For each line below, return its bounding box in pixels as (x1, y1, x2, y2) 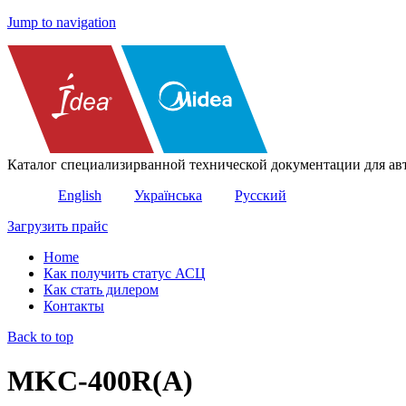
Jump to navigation (7, 14, 116, 30)
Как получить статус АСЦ (43, 266, 206, 281)
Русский (235, 188, 286, 203)
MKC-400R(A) (7, 364, 193, 398)
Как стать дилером (43, 282, 159, 297)
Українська (134, 188, 202, 203)
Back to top (7, 329, 73, 344)
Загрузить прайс (7, 218, 108, 234)
